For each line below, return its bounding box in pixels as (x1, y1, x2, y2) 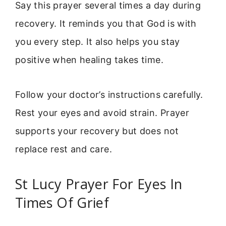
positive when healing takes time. (15, 54, 163, 66)
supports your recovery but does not (15, 125, 179, 136)
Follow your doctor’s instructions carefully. (15, 89, 203, 100)
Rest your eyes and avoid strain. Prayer (15, 107, 190, 118)
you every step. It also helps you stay (15, 36, 180, 47)
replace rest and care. (15, 143, 112, 154)
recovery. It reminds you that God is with (15, 18, 197, 29)
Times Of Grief (15, 193, 109, 212)
